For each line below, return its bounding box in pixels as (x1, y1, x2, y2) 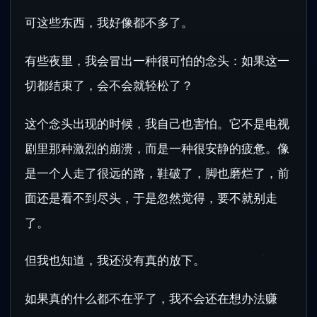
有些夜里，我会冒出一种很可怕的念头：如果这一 (25, 52, 289, 69)
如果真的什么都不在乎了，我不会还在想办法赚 (25, 289, 277, 306)
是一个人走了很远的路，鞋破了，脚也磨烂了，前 (25, 164, 289, 181)
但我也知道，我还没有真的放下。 (25, 252, 205, 269)
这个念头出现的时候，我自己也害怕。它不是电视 (25, 115, 289, 132)
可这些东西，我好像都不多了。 (25, 14, 193, 31)
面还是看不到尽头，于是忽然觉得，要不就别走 (25, 189, 277, 206)
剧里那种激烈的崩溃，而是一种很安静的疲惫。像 (25, 139, 289, 156)
